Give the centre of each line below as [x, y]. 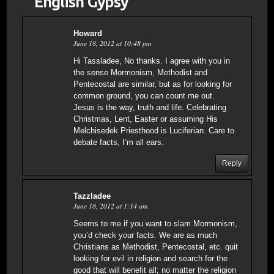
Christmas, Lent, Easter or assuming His [146, 119]
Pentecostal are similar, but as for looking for [153, 84]
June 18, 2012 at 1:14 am [110, 206]
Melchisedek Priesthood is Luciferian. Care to [154, 131]
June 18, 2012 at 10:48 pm [112, 43]
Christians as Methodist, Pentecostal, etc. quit [156, 247]
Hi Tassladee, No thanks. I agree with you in [152, 61]
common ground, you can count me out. [144, 96]
